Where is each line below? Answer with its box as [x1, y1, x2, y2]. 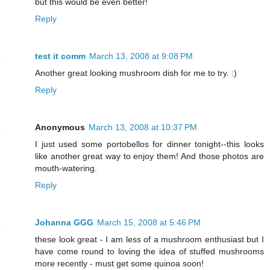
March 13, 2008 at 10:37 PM [89, 122, 197, 132]
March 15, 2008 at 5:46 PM [97, 217, 201, 227]
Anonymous [35, 122, 85, 132]
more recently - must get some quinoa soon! [35, 258, 204, 268]
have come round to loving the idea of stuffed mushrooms [35, 246, 264, 256]
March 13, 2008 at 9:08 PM [89, 51, 193, 61]
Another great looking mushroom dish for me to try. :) [35, 67, 237, 78]
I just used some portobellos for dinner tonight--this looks [35, 139, 264, 149]
